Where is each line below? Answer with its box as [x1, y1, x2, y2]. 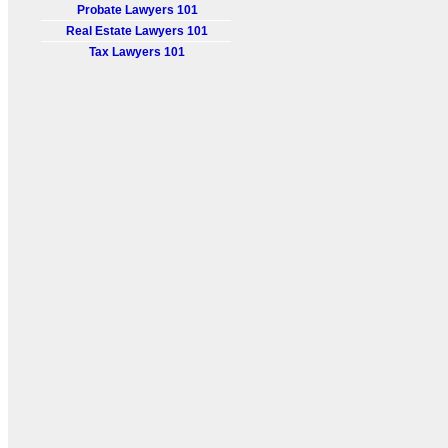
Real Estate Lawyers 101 [66, 24, 209, 38]
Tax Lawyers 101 [89, 45, 186, 59]
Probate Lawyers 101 [77, 3, 198, 17]
